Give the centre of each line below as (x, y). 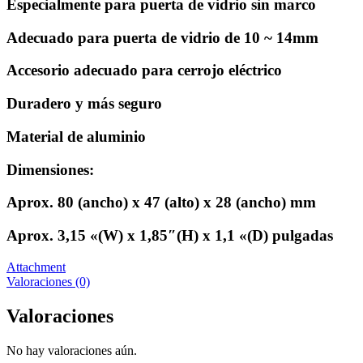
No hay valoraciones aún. (72, 350)
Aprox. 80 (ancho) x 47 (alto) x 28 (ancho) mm (161, 203)
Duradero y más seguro (84, 104)
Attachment (36, 267)
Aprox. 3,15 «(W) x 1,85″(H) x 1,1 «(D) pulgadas (170, 236)
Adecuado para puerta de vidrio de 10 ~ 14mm (162, 37)
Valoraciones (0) (48, 281)
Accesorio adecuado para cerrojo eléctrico (144, 70)
